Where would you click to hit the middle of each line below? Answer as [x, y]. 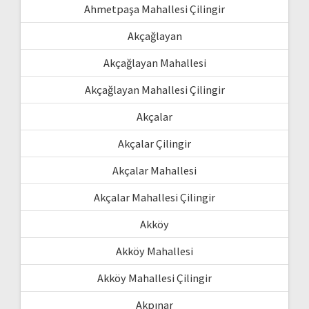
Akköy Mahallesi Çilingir [154, 278]
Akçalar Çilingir [154, 144]
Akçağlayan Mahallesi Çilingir [154, 90]
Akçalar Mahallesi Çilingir [154, 198]
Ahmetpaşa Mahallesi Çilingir [154, 9]
